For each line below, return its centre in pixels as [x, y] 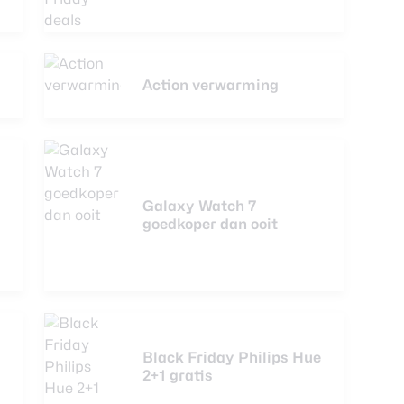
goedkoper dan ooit [210, 224]
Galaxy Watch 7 [200, 206]
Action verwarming [211, 85]
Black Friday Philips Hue [232, 358]
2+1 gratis [178, 376]
